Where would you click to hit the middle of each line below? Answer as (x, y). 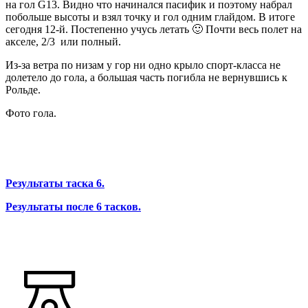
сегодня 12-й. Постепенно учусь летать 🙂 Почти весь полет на (154, 29)
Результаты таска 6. (55, 183)
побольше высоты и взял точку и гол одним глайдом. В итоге (150, 16)
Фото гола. (31, 113)
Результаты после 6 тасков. (73, 206)
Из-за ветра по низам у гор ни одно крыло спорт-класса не (143, 65)
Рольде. (23, 89)
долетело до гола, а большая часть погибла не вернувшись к (146, 77)
